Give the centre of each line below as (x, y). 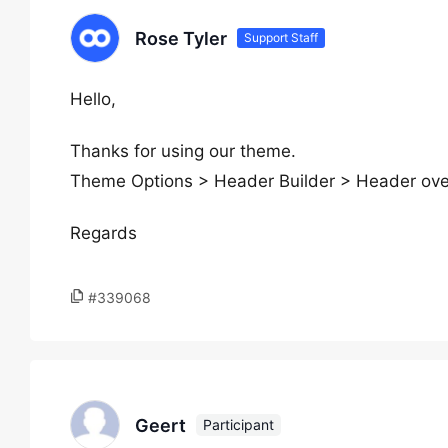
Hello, (93, 99)
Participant (238, 424)
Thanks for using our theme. (183, 151)
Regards (103, 233)
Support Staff (281, 37)
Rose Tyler (181, 38)
